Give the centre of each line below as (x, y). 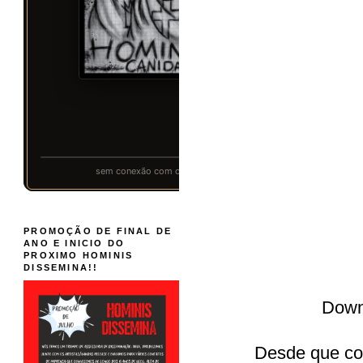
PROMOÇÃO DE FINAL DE (98, 231)
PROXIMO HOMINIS (79, 255)
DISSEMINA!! (61, 267)
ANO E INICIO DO (75, 243)
